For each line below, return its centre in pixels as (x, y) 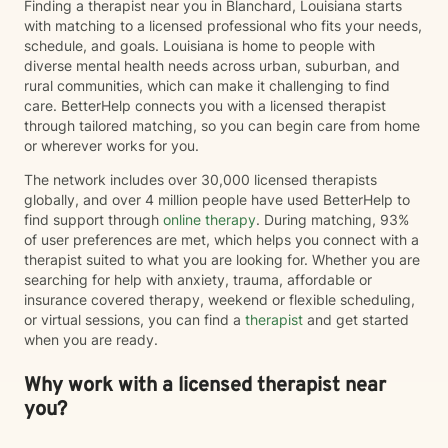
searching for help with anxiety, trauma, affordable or (198, 279)
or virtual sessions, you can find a (134, 319)
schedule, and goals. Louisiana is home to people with (199, 45)
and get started (356, 319)
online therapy (209, 219)
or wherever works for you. (113, 145)
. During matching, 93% (332, 219)
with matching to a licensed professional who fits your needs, (223, 25)
